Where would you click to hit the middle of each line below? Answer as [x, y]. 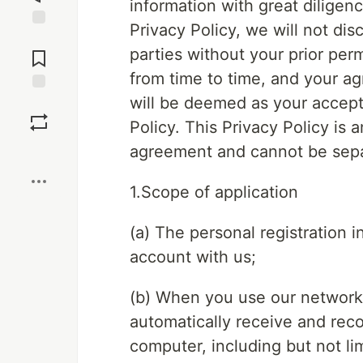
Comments [39, 52]
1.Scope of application [214, 192]
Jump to [39, 38]
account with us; [193, 257]
